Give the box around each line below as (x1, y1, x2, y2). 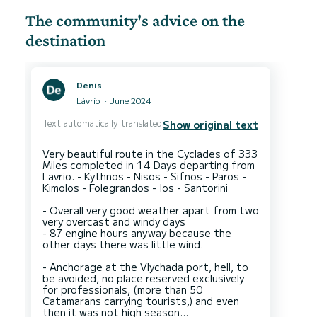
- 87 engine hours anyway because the (42, 225, 231, 240)
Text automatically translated (42, 117, 162, 130)
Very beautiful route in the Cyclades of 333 (42, 146, 258, 161)
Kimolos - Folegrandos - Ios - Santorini (42, 180, 228, 195)
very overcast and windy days (42, 214, 185, 229)
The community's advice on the (25, 11, 245, 30)
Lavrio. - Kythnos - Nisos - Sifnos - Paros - (42, 168, 246, 183)
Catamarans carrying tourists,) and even (42, 293, 239, 308)
